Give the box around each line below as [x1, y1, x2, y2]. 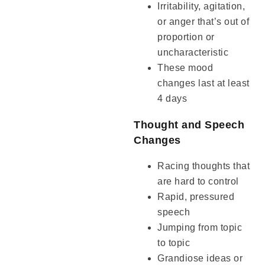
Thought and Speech [134, 119, 245, 131]
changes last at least [157, 78, 250, 89]
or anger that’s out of [157, 17, 250, 27]
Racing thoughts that [157, 161, 250, 172]
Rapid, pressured [157, 192, 235, 202]
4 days [157, 93, 188, 104]
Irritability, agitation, [157, 1, 245, 12]
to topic [157, 238, 190, 248]
